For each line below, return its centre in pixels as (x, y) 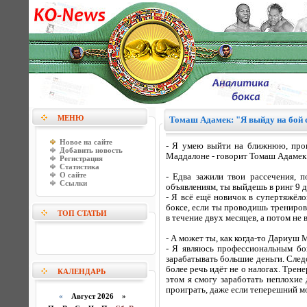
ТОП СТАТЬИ (82, 213)
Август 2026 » (95, 296)
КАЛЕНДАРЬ (82, 271)
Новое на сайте (86, 142)
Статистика (79, 167)
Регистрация (81, 158)
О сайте (73, 175)
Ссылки (73, 183)
